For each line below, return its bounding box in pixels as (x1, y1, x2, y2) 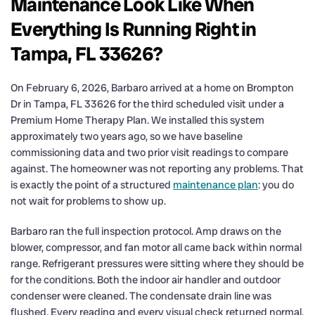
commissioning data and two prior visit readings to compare (11, 145, 288, 160)
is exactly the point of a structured (11, 177, 173, 192)
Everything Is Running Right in (11, 16, 257, 41)
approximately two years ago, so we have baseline (11, 129, 243, 143)
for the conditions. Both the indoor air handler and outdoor (11, 272, 281, 287)
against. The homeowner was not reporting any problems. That (11, 161, 304, 176)
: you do (258, 177, 294, 192)
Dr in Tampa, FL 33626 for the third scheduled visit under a (11, 96, 284, 111)
